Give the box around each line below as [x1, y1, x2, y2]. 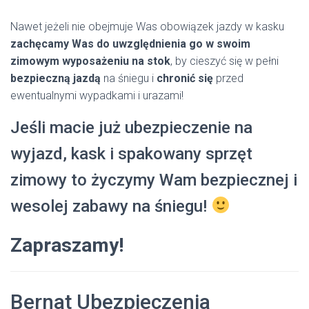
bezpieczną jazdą [10, 72, 101, 85]
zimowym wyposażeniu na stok [10, 54, 170, 68]
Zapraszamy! [10, 234, 123, 257]
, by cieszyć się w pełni [170, 54, 279, 68]
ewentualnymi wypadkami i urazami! [10, 89, 183, 102]
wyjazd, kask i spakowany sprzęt [10, 144, 252, 163]
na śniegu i [101, 72, 157, 85]
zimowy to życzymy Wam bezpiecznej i [10, 170, 297, 190]
